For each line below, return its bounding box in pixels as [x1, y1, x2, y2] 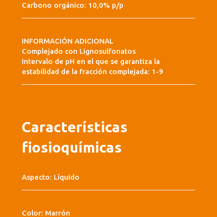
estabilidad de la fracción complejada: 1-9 [21, 67, 163, 76]
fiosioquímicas [21, 139, 122, 155]
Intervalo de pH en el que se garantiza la [21, 57, 160, 65]
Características [21, 118, 127, 135]
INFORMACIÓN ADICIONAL [21, 36, 113, 45]
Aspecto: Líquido [21, 172, 79, 181]
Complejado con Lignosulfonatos [21, 46, 136, 55]
